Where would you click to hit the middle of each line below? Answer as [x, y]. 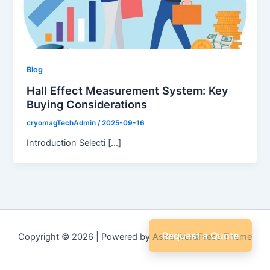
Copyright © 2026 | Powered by [85, 237]
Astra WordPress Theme [202, 237]
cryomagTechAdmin [62, 123]
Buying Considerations [87, 104]
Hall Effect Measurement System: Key [128, 90]
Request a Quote [200, 236]
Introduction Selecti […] [74, 143]
